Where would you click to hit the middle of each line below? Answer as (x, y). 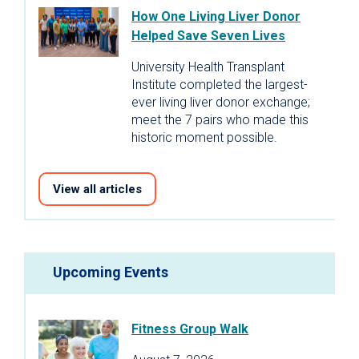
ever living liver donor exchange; (221, 102)
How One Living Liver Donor (216, 16)
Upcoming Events (111, 272)
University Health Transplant (208, 67)
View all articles (97, 189)
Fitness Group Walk (190, 329)
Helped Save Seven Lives (208, 35)
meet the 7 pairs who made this (220, 119)
